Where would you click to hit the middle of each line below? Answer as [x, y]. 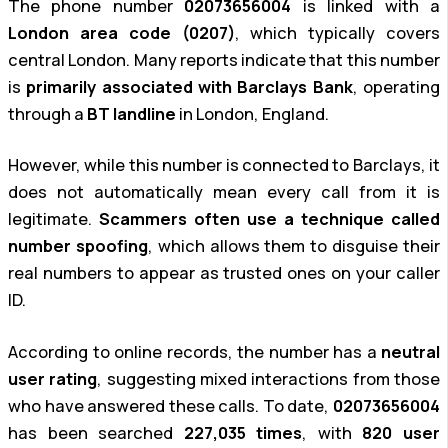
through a [47, 113]
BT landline [131, 113]
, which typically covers [337, 32]
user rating [53, 378]
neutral [410, 351]
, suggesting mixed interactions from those [269, 378]
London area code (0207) [121, 32]
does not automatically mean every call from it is [224, 192]
